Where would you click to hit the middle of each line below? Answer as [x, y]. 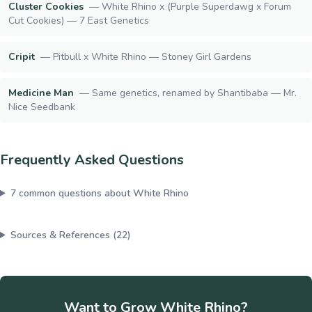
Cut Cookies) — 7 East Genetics [79, 21]
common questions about [74, 193]
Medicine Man [41, 93]
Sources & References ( [63, 235]
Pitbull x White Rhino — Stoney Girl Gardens [152, 57]
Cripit [22, 57]
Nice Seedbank [42, 107]
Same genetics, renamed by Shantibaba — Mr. [194, 93]
